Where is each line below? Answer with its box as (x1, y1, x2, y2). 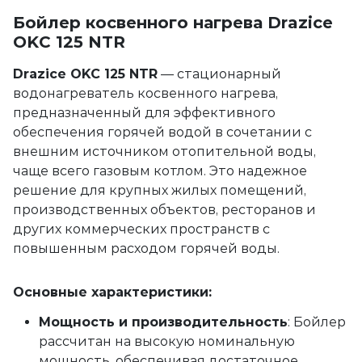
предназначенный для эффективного (13, 105, 276, 120)
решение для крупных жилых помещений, (13, 183, 306, 198)
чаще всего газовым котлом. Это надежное (13, 163, 307, 179)
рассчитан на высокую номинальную (39, 334, 295, 349)
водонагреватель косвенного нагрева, (13, 86, 278, 101)
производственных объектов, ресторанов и (13, 202, 316, 217)
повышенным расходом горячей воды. (13, 241, 280, 256)
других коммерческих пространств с (13, 221, 270, 237)
